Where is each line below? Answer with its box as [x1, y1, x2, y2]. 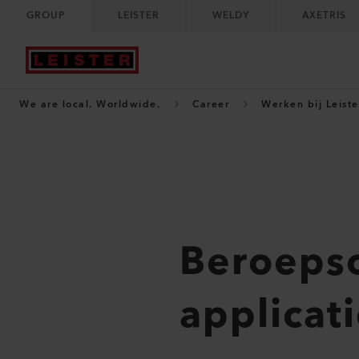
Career [192, 96, 229, 113]
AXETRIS [302, 7, 346, 24]
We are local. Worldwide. [19, 96, 160, 113]
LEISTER [118, 7, 159, 24]
